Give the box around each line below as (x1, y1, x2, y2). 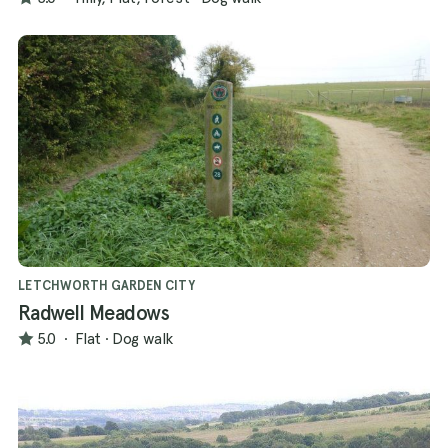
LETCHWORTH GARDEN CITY (18, 278, 195, 294)
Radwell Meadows (18, 301, 170, 326)
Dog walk (112, 328, 173, 348)
